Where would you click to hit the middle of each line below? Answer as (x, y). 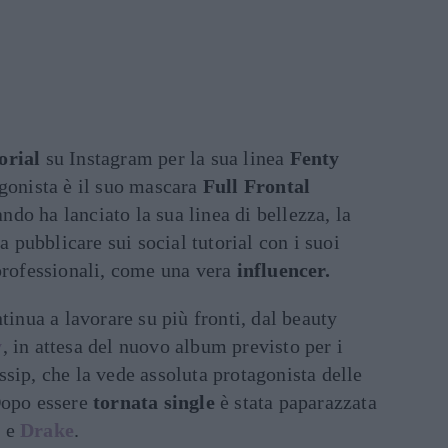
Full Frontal (256, 186)
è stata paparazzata (295, 402)
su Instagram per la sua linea (165, 158)
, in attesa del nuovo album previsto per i (173, 346)
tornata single (154, 402)
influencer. (283, 270)
